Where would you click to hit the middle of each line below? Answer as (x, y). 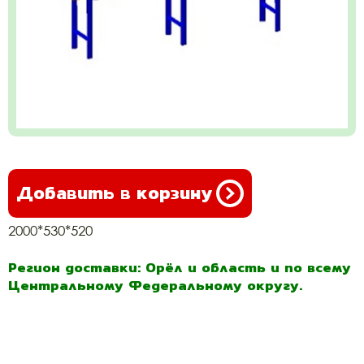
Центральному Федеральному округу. (155, 285)
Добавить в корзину (114, 193)
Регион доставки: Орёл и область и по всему (180, 267)
